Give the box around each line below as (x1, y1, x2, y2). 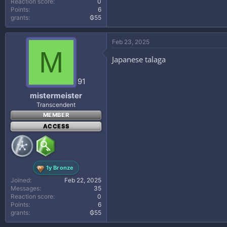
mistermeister (30, 91, 82, 100)
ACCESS (43, 123, 69, 130)
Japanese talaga (112, 54, 166, 64)
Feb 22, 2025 (64, 176, 101, 184)
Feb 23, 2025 (112, 37, 149, 46)
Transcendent (36, 101, 75, 108)
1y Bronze (46, 164, 74, 171)
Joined (11, 176, 30, 184)
